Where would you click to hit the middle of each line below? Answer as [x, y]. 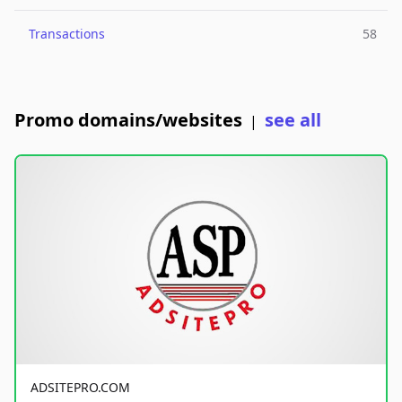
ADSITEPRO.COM [80, 387]
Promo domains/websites [128, 120]
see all [293, 120]
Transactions [67, 34]
